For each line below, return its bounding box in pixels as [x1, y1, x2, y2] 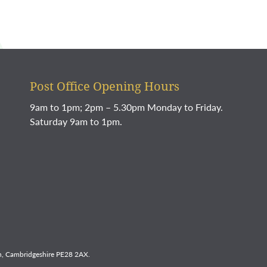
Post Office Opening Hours [30, 78, 179, 94]
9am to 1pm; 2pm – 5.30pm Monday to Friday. [30, 100, 223, 114]
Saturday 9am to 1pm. [30, 114, 122, 128]
